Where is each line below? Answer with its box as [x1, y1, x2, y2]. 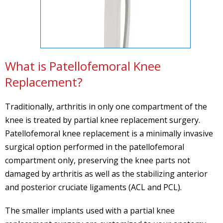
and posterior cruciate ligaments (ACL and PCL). [5, 181, 182, 193]
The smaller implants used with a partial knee [5, 205, 175, 216]
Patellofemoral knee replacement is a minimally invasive [5, 127, 213, 139]
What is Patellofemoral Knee [5, 57, 161, 74]
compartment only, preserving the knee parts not [5, 154, 190, 166]
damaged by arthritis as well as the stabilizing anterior [5, 168, 208, 179]
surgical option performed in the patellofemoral [5, 141, 184, 152]
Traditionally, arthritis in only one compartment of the [5, 101, 207, 112]
